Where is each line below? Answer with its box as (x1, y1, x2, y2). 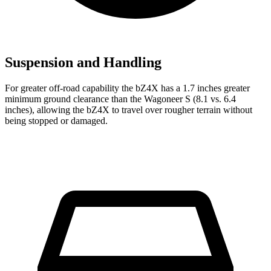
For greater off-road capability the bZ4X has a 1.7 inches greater (5, 83, 250, 94)
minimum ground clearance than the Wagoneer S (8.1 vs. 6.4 (5, 94, 236, 105)
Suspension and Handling (5, 54, 162, 71)
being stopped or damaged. (5, 116, 108, 126)
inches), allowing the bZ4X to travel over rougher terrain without (5, 105, 252, 116)
